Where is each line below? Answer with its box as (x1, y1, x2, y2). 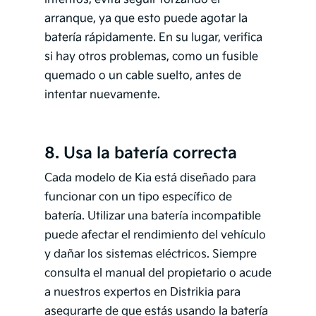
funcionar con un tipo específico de (44, 190, 232, 205)
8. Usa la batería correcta (44, 144, 237, 164)
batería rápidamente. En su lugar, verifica (44, 31, 262, 45)
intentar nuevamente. (44, 88, 160, 102)
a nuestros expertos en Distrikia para (44, 286, 241, 300)
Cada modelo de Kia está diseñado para (44, 171, 256, 186)
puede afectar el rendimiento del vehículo (44, 229, 266, 243)
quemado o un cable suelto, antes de (44, 69, 241, 83)
